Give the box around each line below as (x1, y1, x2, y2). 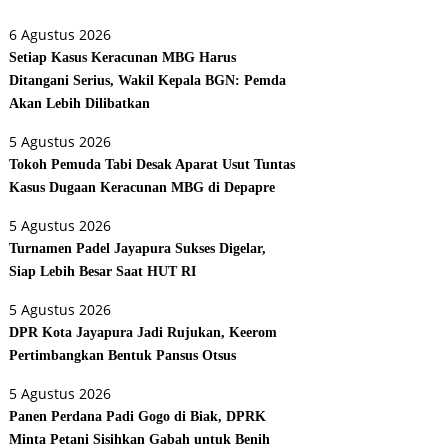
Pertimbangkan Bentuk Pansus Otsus (9, 347, 237, 363)
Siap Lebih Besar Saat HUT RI (9, 263, 197, 279)
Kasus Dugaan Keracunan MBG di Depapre (9, 179, 276, 195)
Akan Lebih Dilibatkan (9, 95, 151, 111)
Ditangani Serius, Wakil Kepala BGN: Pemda (9, 72, 287, 88)
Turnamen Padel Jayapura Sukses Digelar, (9, 240, 267, 256)
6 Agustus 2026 (9, 24, 112, 44)
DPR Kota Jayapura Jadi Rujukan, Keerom (9, 324, 278, 340)
